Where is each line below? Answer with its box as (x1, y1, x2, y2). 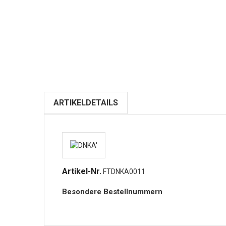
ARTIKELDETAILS (53, 97, 118, 107)
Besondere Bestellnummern (62, 187, 162, 196)
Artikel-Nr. (62, 166, 101, 176)
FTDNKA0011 (103, 167, 145, 176)
